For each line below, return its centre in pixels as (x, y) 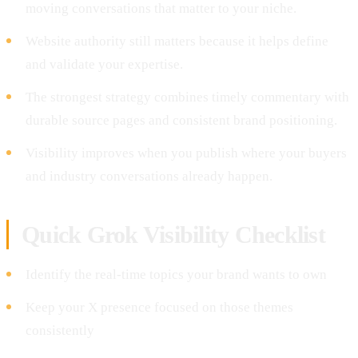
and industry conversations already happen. (149, 176)
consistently (60, 330)
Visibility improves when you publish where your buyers (186, 153)
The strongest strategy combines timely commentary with (187, 97)
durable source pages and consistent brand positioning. (181, 120)
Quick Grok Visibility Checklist (173, 234)
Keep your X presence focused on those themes (159, 307)
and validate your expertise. (104, 64)
